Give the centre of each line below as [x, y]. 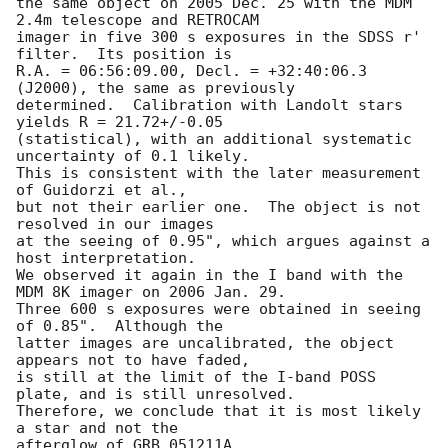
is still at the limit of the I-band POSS [196, 377]
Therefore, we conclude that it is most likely [218, 411]
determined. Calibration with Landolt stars [209, 105]
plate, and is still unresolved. [155, 394]
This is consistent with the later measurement [218, 173]
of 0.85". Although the [119, 326]
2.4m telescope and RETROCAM [137, 20]
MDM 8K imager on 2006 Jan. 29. [151, 292]
